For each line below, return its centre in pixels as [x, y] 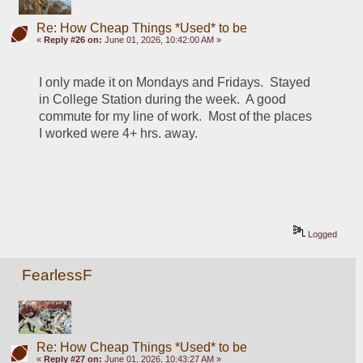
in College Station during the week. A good [163, 100]
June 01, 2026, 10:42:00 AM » [161, 40]
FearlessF [58, 275]
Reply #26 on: [73, 40]
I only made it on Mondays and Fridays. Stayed [175, 83]
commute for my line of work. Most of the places [176, 117]
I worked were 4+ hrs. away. [122, 134]
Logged [322, 235]
